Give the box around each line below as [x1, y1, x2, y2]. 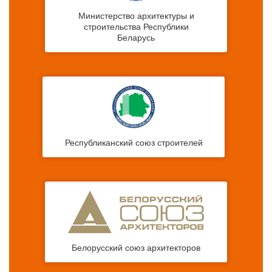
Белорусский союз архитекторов [72, 243, 200, 253]
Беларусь [117, 33, 155, 43]
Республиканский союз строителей [64, 138, 203, 148]
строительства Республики [83, 22, 189, 32]
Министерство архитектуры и [78, 11, 194, 21]
